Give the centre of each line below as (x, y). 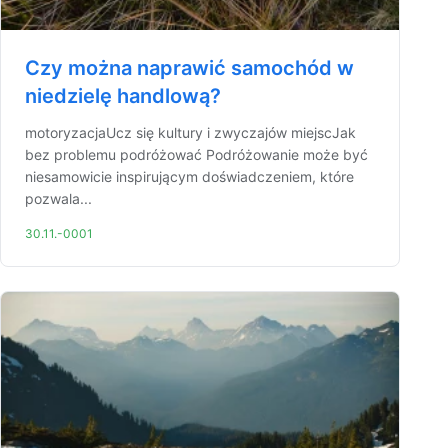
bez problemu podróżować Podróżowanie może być (196, 154)
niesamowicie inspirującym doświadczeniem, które (189, 176)
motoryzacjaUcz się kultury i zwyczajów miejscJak (190, 132)
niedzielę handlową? (123, 96)
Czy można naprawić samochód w (189, 68)
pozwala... (58, 198)
